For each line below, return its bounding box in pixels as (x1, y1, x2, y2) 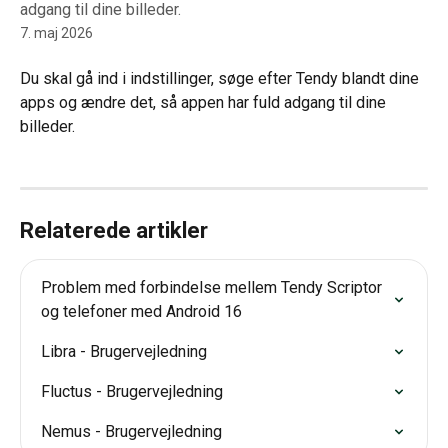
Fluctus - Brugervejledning (41, 382, 223, 402)
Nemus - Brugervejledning (41, 422, 222, 442)
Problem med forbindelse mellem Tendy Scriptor (41, 278, 386, 298)
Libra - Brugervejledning (41, 342, 207, 362)
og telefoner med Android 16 (41, 302, 242, 322)
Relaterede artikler (20, 218, 208, 244)
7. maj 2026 (20, 25, 93, 41)
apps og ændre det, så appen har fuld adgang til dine (20, 93, 390, 112)
